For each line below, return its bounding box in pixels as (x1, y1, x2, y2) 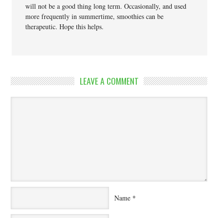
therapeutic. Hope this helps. (25, 21, 104, 31)
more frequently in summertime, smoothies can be (25, 11, 164, 21)
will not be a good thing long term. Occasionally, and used (25, 1, 187, 11)
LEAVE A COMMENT (79, 74, 139, 87)
